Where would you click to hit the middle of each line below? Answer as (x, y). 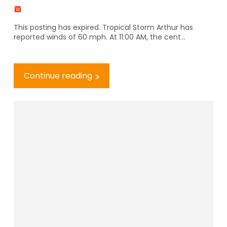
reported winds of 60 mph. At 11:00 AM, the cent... (100, 37)
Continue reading (58, 75)
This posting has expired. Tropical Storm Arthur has (103, 27)
